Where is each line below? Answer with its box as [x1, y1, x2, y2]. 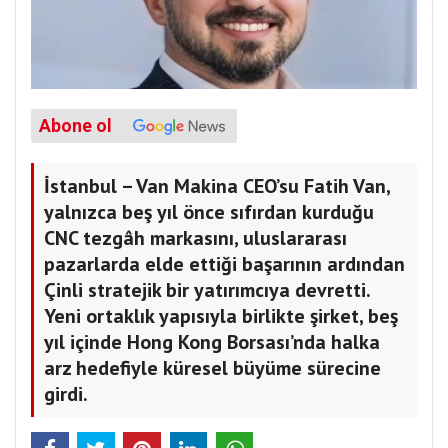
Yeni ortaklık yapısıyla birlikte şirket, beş [44, 303, 398, 330]
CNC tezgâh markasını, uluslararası [44, 225, 347, 252]
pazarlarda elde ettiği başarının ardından [44, 251, 405, 278]
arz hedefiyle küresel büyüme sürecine [44, 355, 381, 382]
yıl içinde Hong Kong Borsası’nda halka [44, 329, 380, 356]
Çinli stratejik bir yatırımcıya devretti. [44, 277, 371, 304]
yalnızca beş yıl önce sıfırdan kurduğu [44, 199, 374, 226]
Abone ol [39, 116, 112, 137]
